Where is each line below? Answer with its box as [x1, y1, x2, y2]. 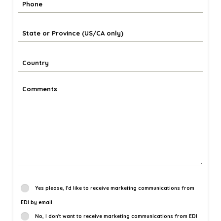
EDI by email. [20, 199, 54, 206]
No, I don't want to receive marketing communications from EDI [35, 213, 197, 220]
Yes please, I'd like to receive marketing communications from [35, 184, 194, 191]
